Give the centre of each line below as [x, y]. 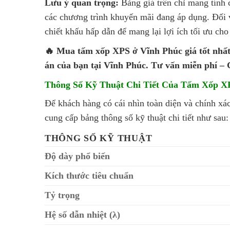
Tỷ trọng [62, 195]
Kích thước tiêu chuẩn [89, 175]
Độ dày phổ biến [77, 156]
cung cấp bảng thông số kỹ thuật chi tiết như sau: [137, 117]
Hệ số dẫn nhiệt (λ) [82, 214]
